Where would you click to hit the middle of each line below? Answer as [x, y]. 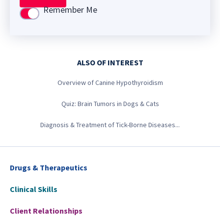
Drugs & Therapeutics [49, 167]
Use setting [41, 14]
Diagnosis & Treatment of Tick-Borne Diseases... [110, 125]
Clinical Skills [34, 189]
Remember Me [70, 9]
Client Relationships [46, 211]
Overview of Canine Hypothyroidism [110, 82]
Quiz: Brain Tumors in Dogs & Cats [110, 104]
